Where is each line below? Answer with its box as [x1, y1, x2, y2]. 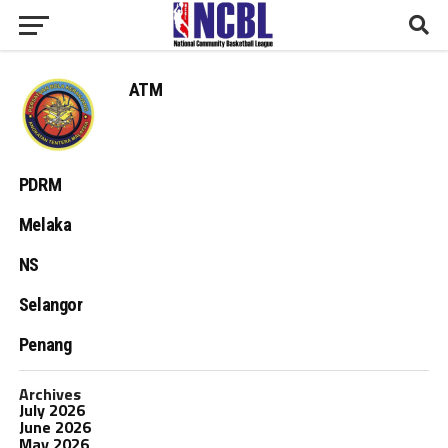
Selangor [18, 294, 83, 315]
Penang [18, 334, 72, 355]
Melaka [18, 214, 72, 235]
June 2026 [18, 415, 91, 439]
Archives [18, 382, 81, 406]
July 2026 [18, 398, 85, 422]
